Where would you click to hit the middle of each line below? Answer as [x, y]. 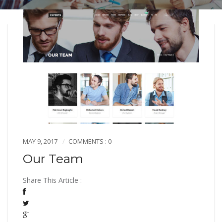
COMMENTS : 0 [90, 141]
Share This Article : [52, 180]
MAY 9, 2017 [40, 141]
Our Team [53, 159]
